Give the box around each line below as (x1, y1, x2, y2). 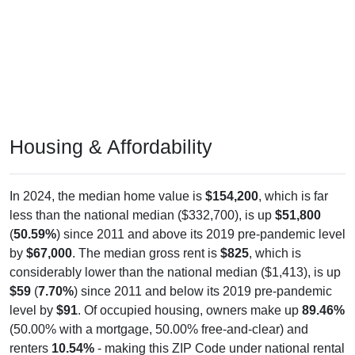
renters (10, 326, 52, 341)
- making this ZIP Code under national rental (94, 326, 345, 341)
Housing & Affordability (10, 120, 212, 143)
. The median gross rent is (72, 231, 220, 246)
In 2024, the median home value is (10, 174, 205, 189)
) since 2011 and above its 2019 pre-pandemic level (56, 212, 345, 227)
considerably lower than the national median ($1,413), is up (10, 250, 341, 265)
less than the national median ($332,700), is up (10, 193, 275, 208)
